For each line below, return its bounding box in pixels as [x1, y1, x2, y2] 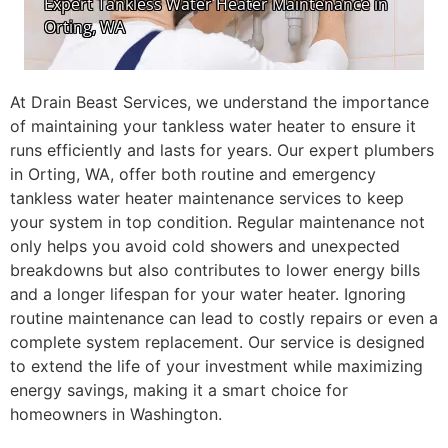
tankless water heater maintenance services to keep [10, 187, 404, 208]
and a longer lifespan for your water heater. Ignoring [10, 283, 406, 304]
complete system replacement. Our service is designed [10, 331, 425, 352]
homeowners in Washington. [10, 403, 222, 424]
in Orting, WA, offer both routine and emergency [10, 163, 376, 184]
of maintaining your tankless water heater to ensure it [10, 115, 416, 136]
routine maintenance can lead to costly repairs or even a [10, 307, 438, 328]
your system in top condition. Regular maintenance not [10, 211, 425, 232]
